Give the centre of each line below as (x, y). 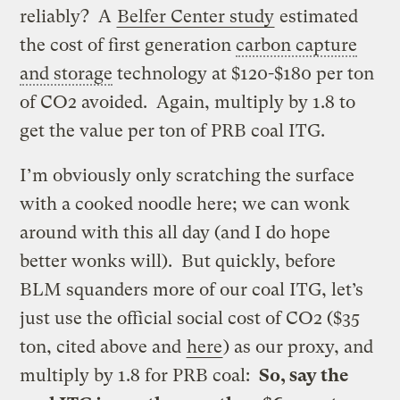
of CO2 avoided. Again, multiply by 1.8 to (188, 102)
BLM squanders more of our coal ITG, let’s (192, 289)
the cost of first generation (128, 45)
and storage (67, 73)
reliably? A (68, 16)
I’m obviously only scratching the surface (187, 175)
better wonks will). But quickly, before (178, 261)
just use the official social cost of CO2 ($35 (190, 318)
